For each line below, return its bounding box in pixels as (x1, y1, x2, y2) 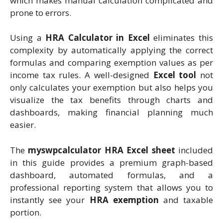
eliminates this (149, 32, 214, 44)
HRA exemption (89, 194, 159, 206)
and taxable (158, 194, 214, 206)
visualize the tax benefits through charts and (10, 94, 213, 106)
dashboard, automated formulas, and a (10, 169, 213, 181)
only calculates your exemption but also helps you (10, 82, 213, 94)
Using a (10, 32, 46, 44)
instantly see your (10, 194, 90, 206)
